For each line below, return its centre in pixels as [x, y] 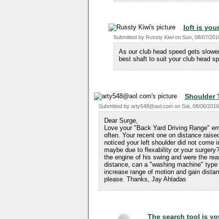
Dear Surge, [121, 120]
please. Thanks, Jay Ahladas [145, 179]
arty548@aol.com [152, 106]
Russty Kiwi [160, 37]
